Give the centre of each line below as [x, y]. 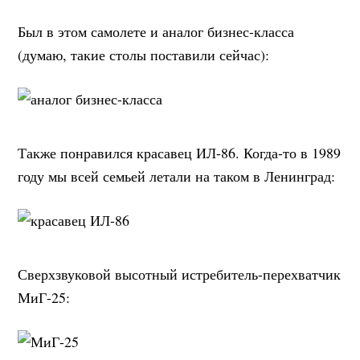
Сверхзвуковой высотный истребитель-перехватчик [180, 274]
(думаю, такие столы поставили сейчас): [144, 55]
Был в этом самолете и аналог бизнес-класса [156, 32]
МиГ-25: [44, 298]
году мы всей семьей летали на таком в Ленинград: [177, 176]
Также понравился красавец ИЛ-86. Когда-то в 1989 [180, 153]
